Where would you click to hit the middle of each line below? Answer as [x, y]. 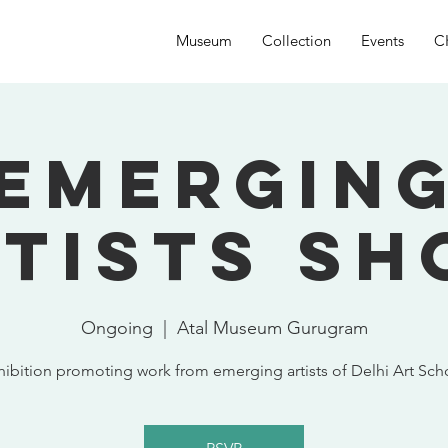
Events [382, 40]
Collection [296, 40]
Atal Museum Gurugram [272, 328]
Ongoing [116, 328]
